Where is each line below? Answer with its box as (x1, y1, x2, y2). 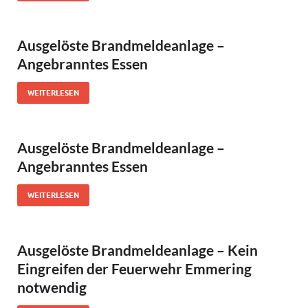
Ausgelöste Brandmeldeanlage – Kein (17, 241, 258, 259)
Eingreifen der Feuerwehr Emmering (17, 260, 252, 278)
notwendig (17, 278, 87, 296)
